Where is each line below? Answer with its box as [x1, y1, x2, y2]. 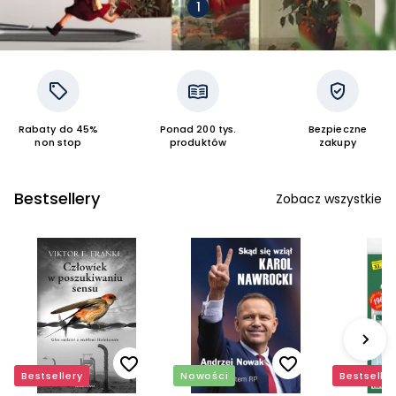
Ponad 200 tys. [159, 122, 237, 136]
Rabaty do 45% [18, 122, 99, 136]
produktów [169, 135, 227, 149]
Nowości [180, 369, 229, 383]
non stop [34, 135, 82, 149]
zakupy [319, 135, 356, 149]
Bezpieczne [308, 122, 368, 136]
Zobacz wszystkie [276, 190, 382, 208]
